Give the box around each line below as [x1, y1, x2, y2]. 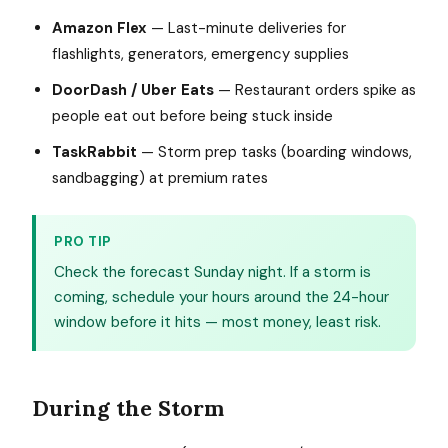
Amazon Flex [52, 18, 147, 38]
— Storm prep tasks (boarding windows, [137, 142, 412, 162]
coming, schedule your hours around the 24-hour [54, 287, 389, 307]
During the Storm [32, 394, 224, 422]
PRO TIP [54, 233, 112, 250]
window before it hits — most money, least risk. [54, 312, 381, 332]
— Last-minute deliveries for [147, 18, 346, 38]
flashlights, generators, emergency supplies [52, 44, 349, 64]
